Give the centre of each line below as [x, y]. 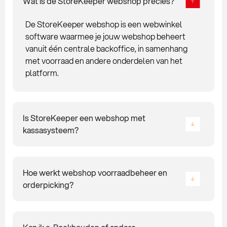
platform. [42, 73]
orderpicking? [48, 185]
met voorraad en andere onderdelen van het [104, 61]
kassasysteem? [51, 130]
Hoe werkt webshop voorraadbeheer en [95, 173]
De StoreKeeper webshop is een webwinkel [104, 24]
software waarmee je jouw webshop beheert [105, 36]
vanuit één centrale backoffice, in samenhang [106, 49]
